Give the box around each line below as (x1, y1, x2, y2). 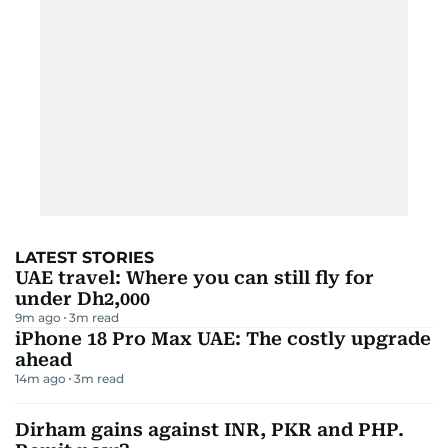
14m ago (15, 370, 66, 386)
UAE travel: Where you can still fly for (15, 266, 374, 288)
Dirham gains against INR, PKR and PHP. (15, 418, 404, 440)
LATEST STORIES (15, 247, 154, 267)
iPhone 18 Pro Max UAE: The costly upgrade (15, 327, 431, 349)
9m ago (15, 309, 61, 325)
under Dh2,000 (15, 287, 150, 309)
